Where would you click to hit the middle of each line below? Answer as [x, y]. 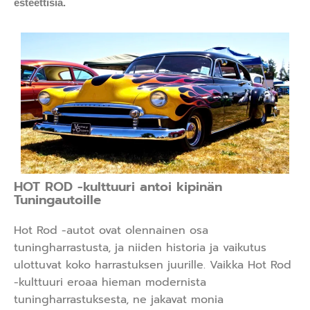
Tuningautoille [57, 200]
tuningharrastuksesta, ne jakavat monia [119, 299]
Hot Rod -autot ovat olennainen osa [111, 230]
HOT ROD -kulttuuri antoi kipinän [118, 187]
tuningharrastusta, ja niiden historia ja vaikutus [140, 247]
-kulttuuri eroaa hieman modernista [110, 282]
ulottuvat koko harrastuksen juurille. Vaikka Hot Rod [153, 265]
